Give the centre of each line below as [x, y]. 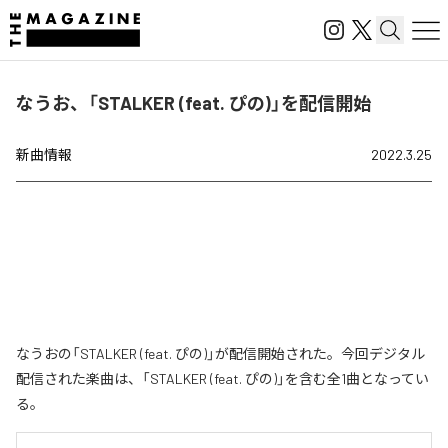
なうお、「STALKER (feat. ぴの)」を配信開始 [193, 103]
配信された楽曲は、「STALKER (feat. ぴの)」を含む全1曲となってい [222, 378]
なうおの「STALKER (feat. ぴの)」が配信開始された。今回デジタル [220, 353]
